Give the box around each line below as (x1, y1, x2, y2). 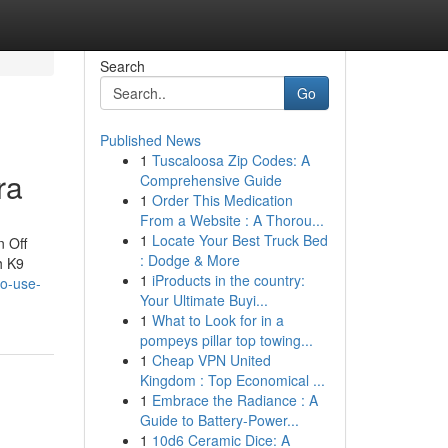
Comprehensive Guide (139, 170, 282, 190)
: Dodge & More (139, 250, 240, 270)
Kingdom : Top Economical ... (139, 370, 325, 390)
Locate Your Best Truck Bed (151, 230, 328, 250)
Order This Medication (151, 190, 293, 210)
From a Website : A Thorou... (139, 210, 324, 230)
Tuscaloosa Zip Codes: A (151, 150, 310, 170)
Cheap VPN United (151, 350, 271, 370)
